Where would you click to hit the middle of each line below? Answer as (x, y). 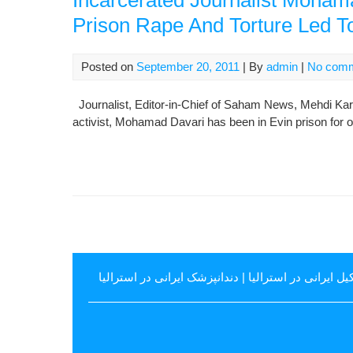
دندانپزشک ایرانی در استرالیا (169, 277)
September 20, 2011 (188, 67)
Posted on (109, 67)
